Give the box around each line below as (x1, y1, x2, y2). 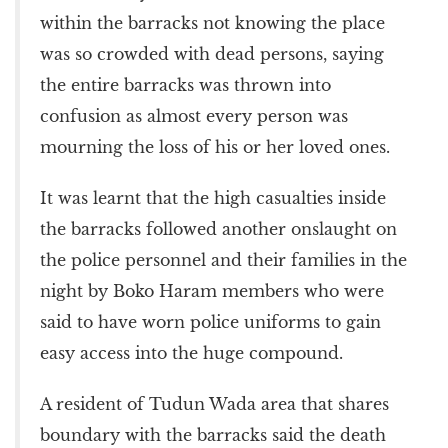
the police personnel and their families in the (40, 249, 407, 270)
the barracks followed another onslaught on (40, 218, 397, 239)
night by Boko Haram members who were (40, 280, 384, 301)
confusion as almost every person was (40, 105, 348, 126)
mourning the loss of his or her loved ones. (40, 136, 390, 157)
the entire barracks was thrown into (40, 74, 331, 95)
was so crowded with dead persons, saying (40, 43, 384, 64)
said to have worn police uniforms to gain (40, 311, 381, 332)
